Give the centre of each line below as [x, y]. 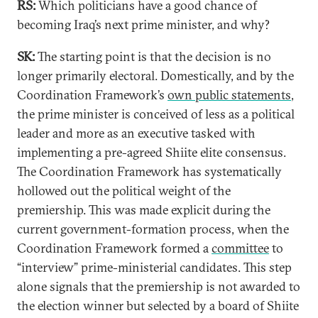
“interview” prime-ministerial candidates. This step [154, 267]
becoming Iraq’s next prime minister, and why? [143, 24]
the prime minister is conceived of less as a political [156, 114]
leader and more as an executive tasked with [136, 133]
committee [240, 248]
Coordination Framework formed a [114, 248]
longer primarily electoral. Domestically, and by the [155, 76]
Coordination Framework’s [92, 95]
